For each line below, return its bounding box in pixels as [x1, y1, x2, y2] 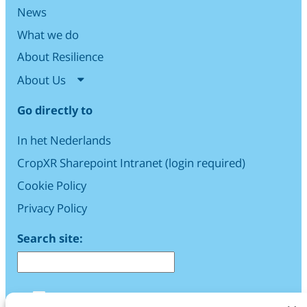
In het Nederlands [17, 132, 111, 149]
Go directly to [17, 102, 93, 119]
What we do [17, 26, 79, 42]
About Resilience [17, 49, 103, 65]
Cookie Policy [17, 177, 86, 193]
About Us [17, 72, 66, 88]
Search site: [17, 230, 83, 246]
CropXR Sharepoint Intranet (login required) [17, 155, 245, 171]
